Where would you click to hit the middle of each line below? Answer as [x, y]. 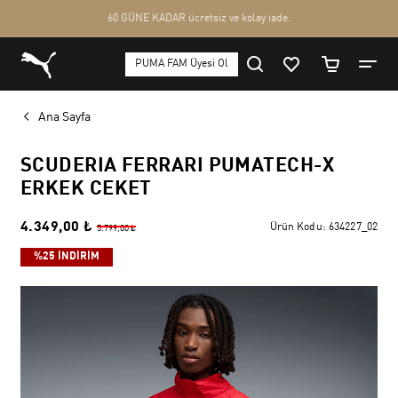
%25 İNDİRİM [67, 257]
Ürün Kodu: [298, 227]
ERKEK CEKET [86, 189]
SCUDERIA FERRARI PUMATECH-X [178, 166]
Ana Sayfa [64, 117]
